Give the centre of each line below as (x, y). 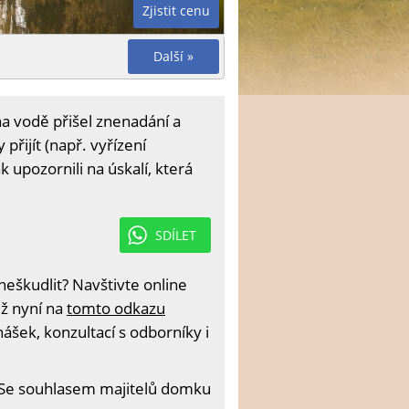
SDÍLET (176, 236)
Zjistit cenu (176, 11)
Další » (173, 57)
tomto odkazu (116, 309)
